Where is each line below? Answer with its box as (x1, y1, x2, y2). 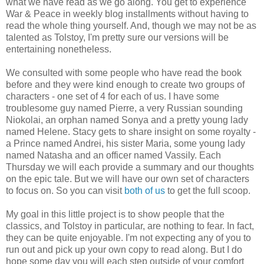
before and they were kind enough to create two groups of (6, 80, 245, 90)
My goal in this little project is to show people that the (6, 209, 225, 220)
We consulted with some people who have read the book (6, 68, 242, 78)
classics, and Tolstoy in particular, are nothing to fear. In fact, (6, 221, 254, 232)
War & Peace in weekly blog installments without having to (6, 9, 249, 19)
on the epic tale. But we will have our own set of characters (6, 174, 249, 184)
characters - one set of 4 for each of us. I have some (6, 91, 219, 102)
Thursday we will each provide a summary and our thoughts (6, 162, 254, 173)
